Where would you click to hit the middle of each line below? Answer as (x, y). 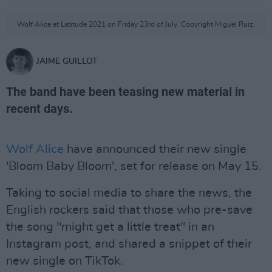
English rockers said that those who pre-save (129, 210)
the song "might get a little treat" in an (110, 227)
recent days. (39, 109)
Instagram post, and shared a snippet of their (129, 244)
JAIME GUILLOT (67, 61)
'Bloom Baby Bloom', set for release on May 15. (134, 166)
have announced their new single (155, 149)
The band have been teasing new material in (125, 92)
